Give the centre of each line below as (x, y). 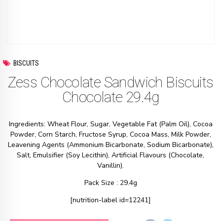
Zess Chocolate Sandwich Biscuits (110, 82)
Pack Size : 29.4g (110, 183)
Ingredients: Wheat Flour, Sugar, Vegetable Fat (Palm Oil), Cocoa (110, 124)
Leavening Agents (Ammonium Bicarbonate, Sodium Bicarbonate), (110, 145)
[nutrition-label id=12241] (110, 200)
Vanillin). (110, 165)
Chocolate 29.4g (110, 97)
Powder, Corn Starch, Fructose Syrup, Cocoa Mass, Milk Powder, (110, 134)
